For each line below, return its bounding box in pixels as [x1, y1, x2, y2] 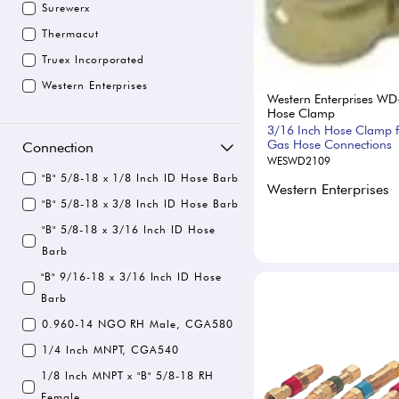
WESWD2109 [267, 154, 330, 168]
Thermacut [42, 27, 99, 40]
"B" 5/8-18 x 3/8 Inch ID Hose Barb [42, 197, 239, 210]
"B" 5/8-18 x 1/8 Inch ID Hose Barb [42, 171, 239, 184]
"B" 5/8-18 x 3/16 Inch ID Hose [41, 223, 216, 236]
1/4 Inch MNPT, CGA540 [42, 343, 180, 356]
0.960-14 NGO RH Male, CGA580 [42, 317, 233, 330]
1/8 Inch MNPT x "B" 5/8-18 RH [41, 369, 214, 382]
